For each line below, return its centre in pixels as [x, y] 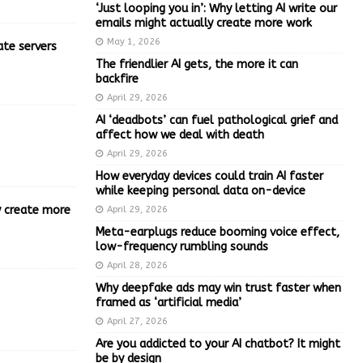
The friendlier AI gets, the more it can [196, 64]
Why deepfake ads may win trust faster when [218, 288]
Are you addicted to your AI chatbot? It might [218, 344]
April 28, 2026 [137, 265]
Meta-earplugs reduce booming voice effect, [217, 232]
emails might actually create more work [203, 23]
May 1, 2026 [133, 41]
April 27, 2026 [137, 321]
